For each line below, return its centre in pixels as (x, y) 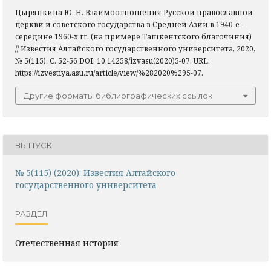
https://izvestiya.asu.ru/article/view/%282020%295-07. (109, 73)
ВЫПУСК (34, 145)
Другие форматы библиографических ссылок (118, 96)
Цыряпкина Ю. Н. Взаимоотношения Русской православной (134, 13)
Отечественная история (67, 243)
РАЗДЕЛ (31, 213)
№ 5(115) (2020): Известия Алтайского (95, 173)
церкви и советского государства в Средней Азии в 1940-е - (129, 25)
